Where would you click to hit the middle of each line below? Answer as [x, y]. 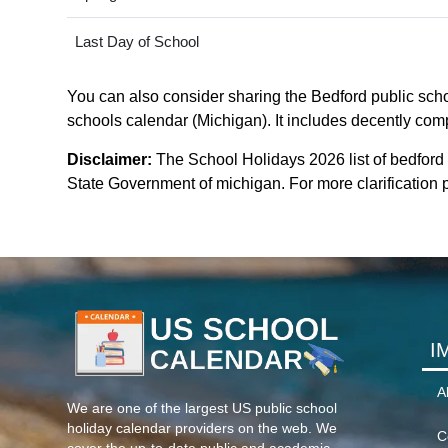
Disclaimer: [109, 160]
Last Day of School [136, 42]
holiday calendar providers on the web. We [202, 428]
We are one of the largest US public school [202, 408]
